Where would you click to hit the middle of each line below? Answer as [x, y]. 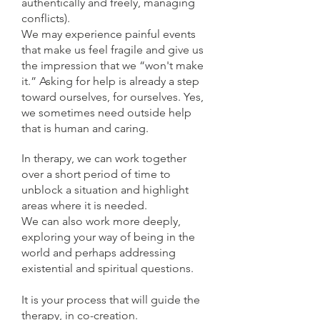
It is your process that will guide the [111, 300]
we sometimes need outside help [106, 112]
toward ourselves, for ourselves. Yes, [112, 97]
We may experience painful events [109, 34]
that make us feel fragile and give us [112, 50]
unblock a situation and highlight [105, 190]
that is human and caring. [85, 128]
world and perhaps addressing [99, 252]
